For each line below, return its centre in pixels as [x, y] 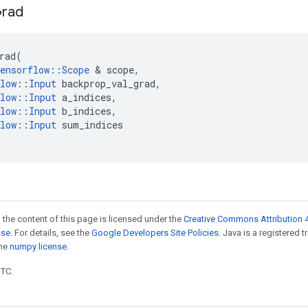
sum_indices [92, 125]
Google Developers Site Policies [155, 233]
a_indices [87, 97]
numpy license [38, 246]
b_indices [87, 111]
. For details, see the [51, 233]
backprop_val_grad [109, 84]
